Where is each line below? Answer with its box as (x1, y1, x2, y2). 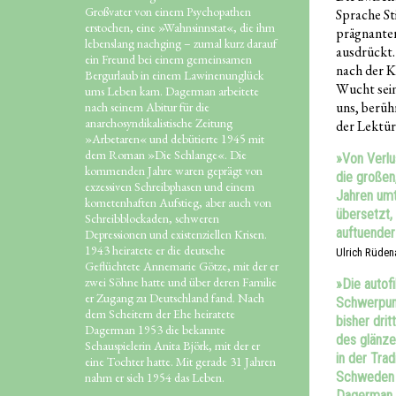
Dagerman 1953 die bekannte (85, 321, 225, 338)
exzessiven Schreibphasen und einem (85, 178, 255, 194)
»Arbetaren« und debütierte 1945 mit (85, 130, 264, 147)
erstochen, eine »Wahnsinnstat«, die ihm (85, 19, 275, 35)
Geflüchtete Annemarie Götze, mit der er (85, 257, 278, 274)
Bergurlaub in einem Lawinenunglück (85, 66, 263, 83)
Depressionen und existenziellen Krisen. (85, 225, 267, 242)
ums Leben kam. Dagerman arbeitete (85, 82, 259, 99)
